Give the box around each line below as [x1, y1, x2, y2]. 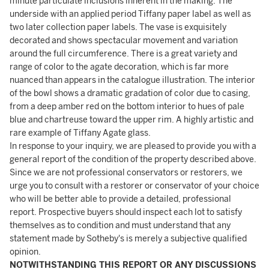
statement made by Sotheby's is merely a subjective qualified [10, 234, 247, 244]
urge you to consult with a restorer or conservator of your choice [10, 181, 259, 191]
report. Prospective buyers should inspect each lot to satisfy [10, 207, 242, 217]
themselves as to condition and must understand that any [10, 220, 231, 231]
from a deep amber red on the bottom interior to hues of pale [10, 101, 244, 112]
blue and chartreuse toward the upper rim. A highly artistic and [10, 115, 253, 125]
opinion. [10, 247, 41, 257]
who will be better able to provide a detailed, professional [10, 194, 231, 204]
